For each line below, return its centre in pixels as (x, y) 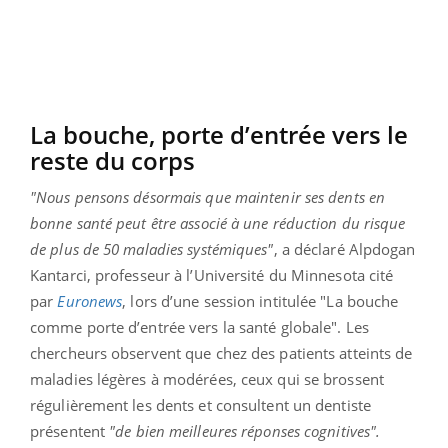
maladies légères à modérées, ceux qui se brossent (207, 378)
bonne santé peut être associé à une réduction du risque (218, 222)
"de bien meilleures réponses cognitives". (245, 430)
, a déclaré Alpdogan (344, 248)
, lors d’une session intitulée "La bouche (260, 300)
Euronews (90, 300)
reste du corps (112, 160)
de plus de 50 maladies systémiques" (152, 248)
